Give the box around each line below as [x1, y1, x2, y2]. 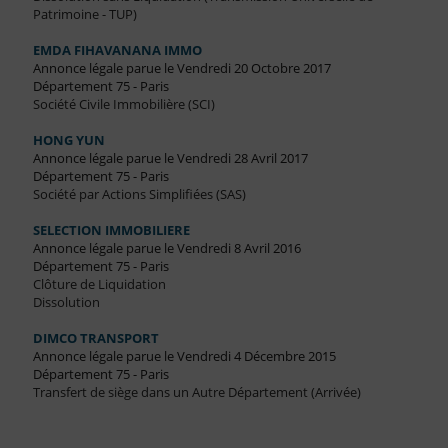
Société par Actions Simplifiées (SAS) [32, 185, 246, 204]
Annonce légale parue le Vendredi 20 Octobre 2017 [32, 59, 331, 78]
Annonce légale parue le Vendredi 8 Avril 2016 [32, 239, 301, 258]
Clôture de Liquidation [32, 275, 166, 294]
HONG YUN [32, 131, 105, 150]
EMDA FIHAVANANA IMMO [32, 41, 202, 60]
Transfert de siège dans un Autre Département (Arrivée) [32, 383, 361, 402]
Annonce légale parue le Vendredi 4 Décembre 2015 [32, 347, 336, 366]
